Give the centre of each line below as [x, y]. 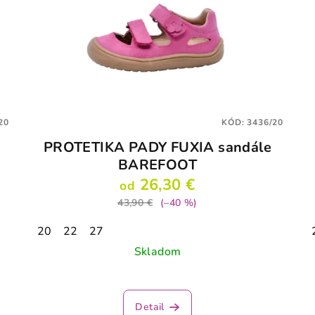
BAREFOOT [157, 165]
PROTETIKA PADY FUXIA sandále [157, 148]
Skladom [157, 252]
